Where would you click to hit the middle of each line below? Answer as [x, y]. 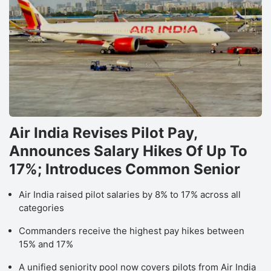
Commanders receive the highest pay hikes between [132, 230]
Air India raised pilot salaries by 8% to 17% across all [130, 194]
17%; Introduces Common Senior [125, 169]
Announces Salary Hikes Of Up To [128, 151]
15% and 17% [46, 244]
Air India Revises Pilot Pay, [103, 132]
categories [41, 207]
